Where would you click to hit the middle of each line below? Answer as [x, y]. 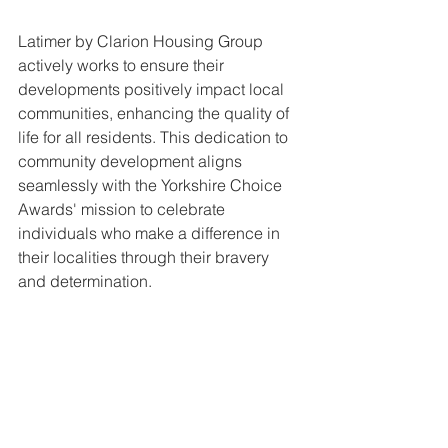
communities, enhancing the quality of [155, 112]
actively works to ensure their [123, 64]
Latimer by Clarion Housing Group [142, 40]
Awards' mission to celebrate [123, 208]
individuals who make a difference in [151, 232]
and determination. [85, 280]
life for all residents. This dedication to [155, 136]
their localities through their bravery [145, 256]
